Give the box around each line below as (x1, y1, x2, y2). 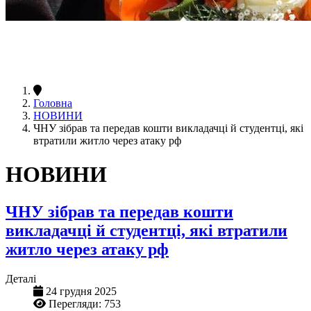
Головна (33, 96, 72, 109)
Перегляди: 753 (49, 297, 121, 310)
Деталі (6, 272, 36, 285)
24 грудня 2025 (46, 285, 117, 297)
